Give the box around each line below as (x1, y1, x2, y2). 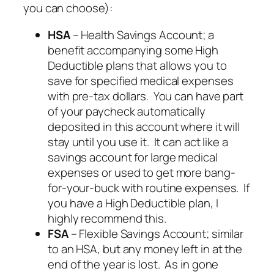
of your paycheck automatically (48, 103, 206, 119)
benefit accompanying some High (48, 42, 218, 58)
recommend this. (81, 210, 166, 226)
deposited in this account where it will (48, 118, 240, 135)
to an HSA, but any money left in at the (48, 240, 243, 257)
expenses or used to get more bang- (48, 164, 235, 180)
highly (48, 210, 81, 226)
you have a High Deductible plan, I (48, 194, 218, 211)
